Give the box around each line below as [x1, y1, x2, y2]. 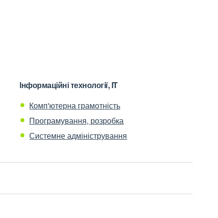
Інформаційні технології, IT [19, 79, 118, 91]
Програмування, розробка [29, 115, 124, 126]
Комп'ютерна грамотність [29, 100, 121, 111]
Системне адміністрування [29, 130, 127, 141]
